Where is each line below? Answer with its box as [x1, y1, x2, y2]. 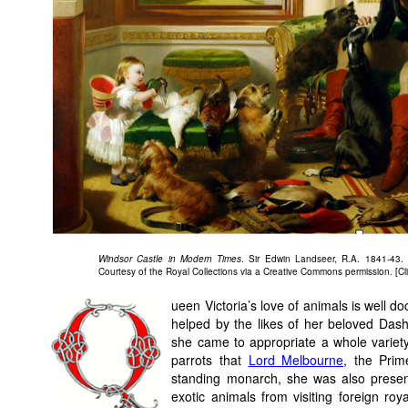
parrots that [171, 351, 249, 370]
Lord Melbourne [248, 351, 344, 370]
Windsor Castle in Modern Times [98, 252, 242, 266]
